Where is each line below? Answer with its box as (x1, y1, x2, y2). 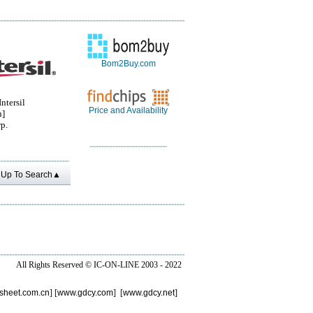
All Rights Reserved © (16, 260, 94, 270)
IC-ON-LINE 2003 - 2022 (94, 260, 182, 270)
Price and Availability (89, 105, 168, 115)
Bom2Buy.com (101, 59, 156, 68)
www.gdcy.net (123, 288, 175, 298)
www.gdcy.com (57, 288, 113, 298)
